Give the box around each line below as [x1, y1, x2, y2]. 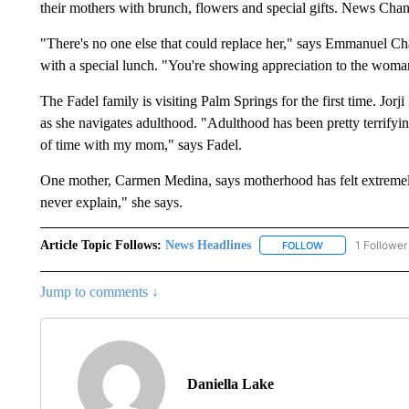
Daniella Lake [186, 375, 274, 392]
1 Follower [354, 237, 407, 252]
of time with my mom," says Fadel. [39, 136, 242, 152]
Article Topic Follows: [39, 237, 162, 252]
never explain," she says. [39, 194, 183, 210]
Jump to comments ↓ [39, 283, 159, 299]
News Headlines [164, 237, 251, 252]
